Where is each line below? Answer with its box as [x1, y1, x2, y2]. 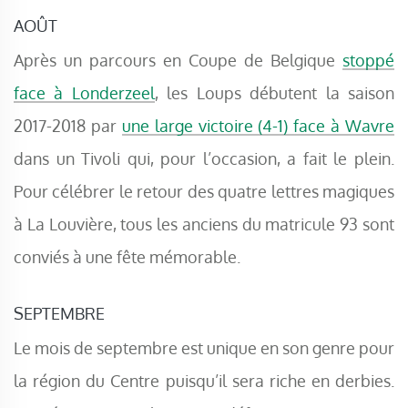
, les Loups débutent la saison [154, 82, 395, 104]
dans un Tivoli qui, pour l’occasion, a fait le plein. [14, 148, 394, 169]
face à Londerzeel [14, 82, 155, 104]
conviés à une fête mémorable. [14, 246, 240, 268]
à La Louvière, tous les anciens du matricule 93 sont [14, 213, 394, 235]
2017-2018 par [14, 115, 122, 137]
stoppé [342, 49, 394, 71]
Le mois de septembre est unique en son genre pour [14, 337, 394, 359]
